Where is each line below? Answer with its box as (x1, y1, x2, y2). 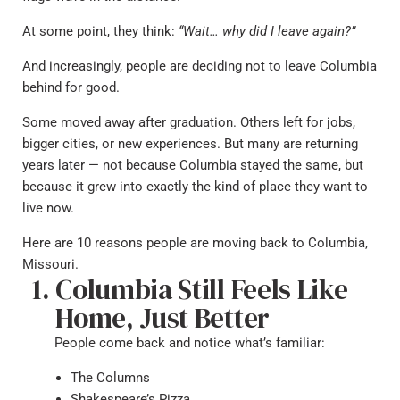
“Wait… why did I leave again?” (179, 23, 355, 39)
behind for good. (22, 79, 120, 96)
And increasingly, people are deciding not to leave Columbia (22, 58, 377, 74)
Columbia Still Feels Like (55, 271, 348, 308)
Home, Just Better (55, 299, 270, 337)
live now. (22, 200, 74, 216)
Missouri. (22, 256, 79, 272)
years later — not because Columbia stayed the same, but (22, 157, 363, 173)
